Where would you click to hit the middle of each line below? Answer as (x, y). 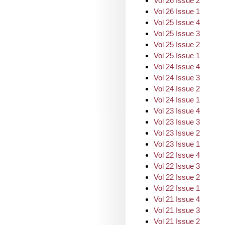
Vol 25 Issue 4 (177, 22)
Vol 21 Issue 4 (177, 199)
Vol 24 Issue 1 (177, 100)
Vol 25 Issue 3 (177, 33)
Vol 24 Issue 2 (177, 89)
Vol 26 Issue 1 (177, 11)
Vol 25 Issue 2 (177, 44)
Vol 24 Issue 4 (177, 67)
